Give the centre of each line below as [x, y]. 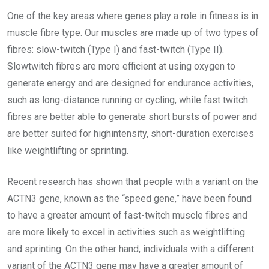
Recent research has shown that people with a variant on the [133, 182]
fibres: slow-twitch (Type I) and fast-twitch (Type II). [116, 50]
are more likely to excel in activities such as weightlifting [126, 232]
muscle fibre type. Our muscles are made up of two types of [133, 33]
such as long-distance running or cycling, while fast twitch [128, 100]
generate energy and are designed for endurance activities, [130, 83]
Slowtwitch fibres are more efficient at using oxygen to [121, 67]
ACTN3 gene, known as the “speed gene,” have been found [129, 199]
